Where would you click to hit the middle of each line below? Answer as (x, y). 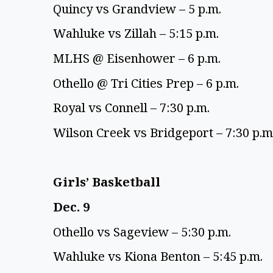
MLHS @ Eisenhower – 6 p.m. (138, 58)
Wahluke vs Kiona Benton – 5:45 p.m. (159, 257)
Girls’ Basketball (108, 182)
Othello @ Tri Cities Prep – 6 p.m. (147, 83)
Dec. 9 (73, 207)
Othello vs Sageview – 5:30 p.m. (144, 232)
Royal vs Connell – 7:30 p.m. (133, 108)
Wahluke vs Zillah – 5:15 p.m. (137, 34)
